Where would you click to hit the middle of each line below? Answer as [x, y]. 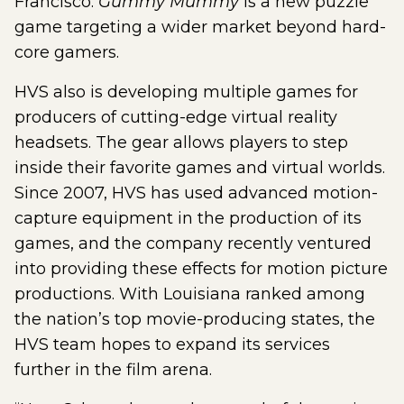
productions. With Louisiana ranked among [190, 294]
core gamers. [67, 52]
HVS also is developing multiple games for [186, 92]
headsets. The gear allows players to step [181, 142]
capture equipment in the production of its [188, 218]
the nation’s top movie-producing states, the [195, 319]
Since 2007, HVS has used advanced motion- [196, 193]
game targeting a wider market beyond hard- [200, 27]
